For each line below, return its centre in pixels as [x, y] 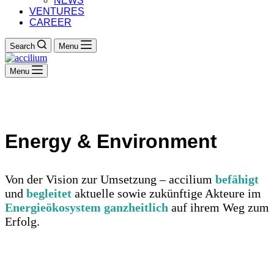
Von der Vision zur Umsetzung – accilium [110, 180]
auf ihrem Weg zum [220, 208]
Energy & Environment [111, 142]
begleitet [49, 194]
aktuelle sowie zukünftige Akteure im [168, 194]
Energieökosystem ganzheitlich [88, 208]
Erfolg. [22, 222]
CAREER [50, 22]
